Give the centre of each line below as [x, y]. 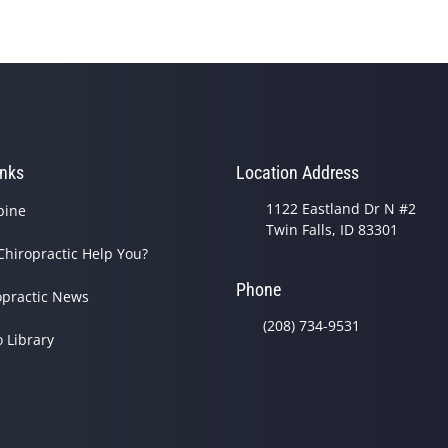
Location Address [297, 173]
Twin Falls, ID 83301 [332, 230]
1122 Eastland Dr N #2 [341, 209]
